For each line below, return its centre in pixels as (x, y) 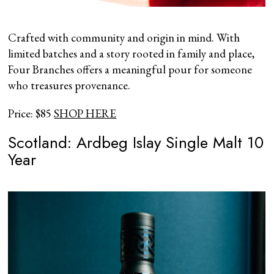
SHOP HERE (85, 113)
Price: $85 (31, 113)
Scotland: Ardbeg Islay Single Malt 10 (136, 142)
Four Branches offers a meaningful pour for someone (130, 69)
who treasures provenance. (69, 85)
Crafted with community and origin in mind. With (124, 37)
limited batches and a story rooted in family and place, (131, 53)
